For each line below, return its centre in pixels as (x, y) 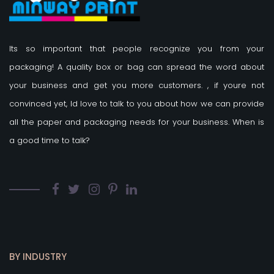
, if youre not (236, 86)
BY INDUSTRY (38, 257)
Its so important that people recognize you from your (137, 49)
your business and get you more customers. (109, 86)
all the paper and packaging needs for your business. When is (137, 122)
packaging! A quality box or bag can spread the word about (137, 67)
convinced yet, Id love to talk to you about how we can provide (137, 104)
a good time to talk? (50, 141)
